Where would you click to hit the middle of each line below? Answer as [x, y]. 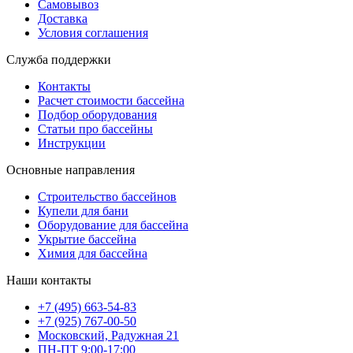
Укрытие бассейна [87, 239]
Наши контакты [49, 280]
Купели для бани [83, 210]
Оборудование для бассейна [113, 225]
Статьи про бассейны [95, 128]
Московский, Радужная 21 [108, 335]
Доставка [63, 18]
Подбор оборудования [97, 114]
